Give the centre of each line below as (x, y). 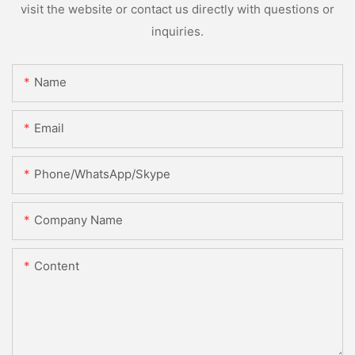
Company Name (78, 220)
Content (57, 266)
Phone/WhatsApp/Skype (102, 174)
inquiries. (177, 31)
